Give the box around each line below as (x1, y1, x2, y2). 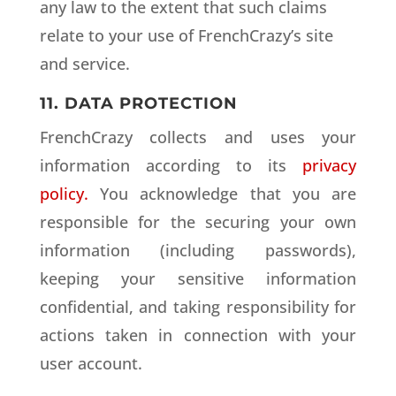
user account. (39, 353, 142, 374)
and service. (39, 53, 130, 74)
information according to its (39, 155, 303, 176)
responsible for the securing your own (39, 211, 357, 232)
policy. (39, 183, 88, 204)
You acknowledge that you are (88, 183, 357, 204)
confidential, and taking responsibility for (39, 296, 357, 317)
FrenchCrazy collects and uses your (39, 126, 357, 148)
